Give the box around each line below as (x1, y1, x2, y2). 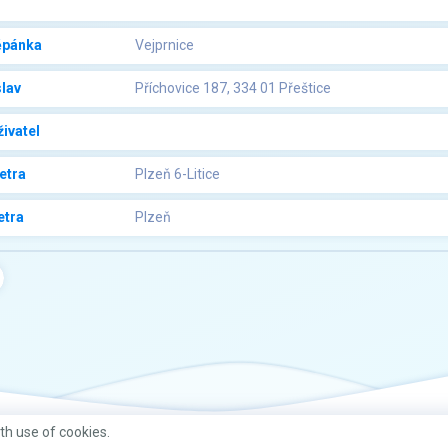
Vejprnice (135, 37, 194, 54)
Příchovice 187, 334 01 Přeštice (135, 80, 331, 97)
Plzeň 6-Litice (135, 166, 220, 183)
